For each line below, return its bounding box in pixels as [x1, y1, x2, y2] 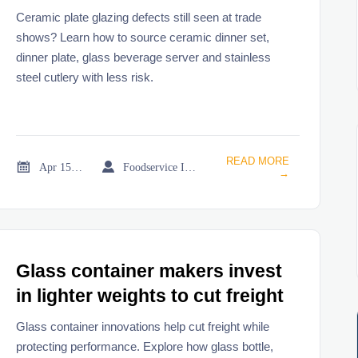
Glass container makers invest [16, 261, 283, 282]
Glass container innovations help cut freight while [16, 319, 270, 333]
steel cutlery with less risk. [16, 70, 154, 84]
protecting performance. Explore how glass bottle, [16, 339, 274, 353]
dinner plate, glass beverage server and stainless [16, 50, 272, 64]
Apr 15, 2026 [71, 160, 83, 173]
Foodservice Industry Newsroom [185, 160, 197, 173]
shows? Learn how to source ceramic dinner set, [16, 30, 270, 44]
